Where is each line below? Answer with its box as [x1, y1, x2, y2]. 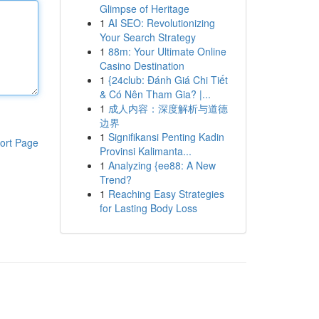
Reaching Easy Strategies [108, 187, 224, 201]
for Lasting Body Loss [99, 201, 197, 215]
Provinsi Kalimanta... [99, 144, 192, 158]
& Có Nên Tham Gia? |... [99, 87, 211, 101]
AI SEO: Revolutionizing [108, 16, 215, 30]
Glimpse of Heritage [99, 1, 189, 16]
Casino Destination [99, 58, 184, 73]
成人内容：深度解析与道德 [108, 101, 228, 115]
